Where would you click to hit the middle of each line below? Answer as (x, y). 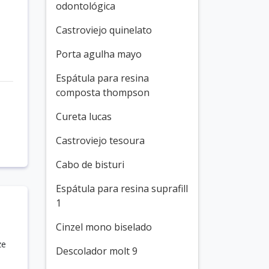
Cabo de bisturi (90, 165)
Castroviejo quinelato (104, 30)
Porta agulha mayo (99, 54)
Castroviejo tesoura (100, 141)
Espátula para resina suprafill (122, 189)
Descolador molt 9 (97, 251)
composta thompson (103, 92)
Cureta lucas (84, 116)
